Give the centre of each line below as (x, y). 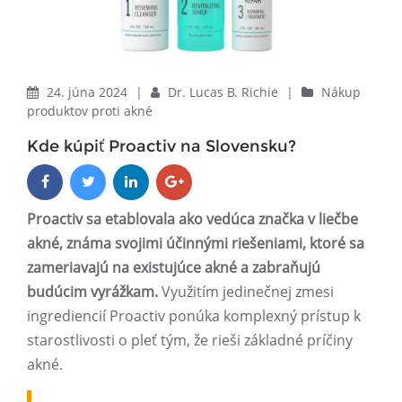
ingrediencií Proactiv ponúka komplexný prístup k (194, 316)
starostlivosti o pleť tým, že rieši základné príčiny (190, 341)
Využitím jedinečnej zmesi (246, 292)
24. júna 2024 (89, 92)
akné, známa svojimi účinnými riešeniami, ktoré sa (196, 244)
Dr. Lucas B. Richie (225, 92)
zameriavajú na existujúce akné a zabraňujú (174, 268)
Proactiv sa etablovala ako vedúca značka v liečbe (192, 219)
